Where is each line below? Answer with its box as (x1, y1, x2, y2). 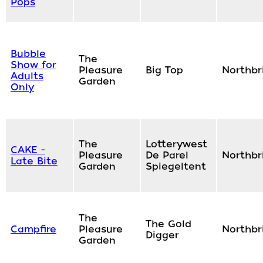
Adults (11, 70, 43, 82)
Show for (11, 59, 56, 71)
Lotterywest (146, 139, 207, 150)
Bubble (11, 48, 46, 60)
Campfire (11, 224, 56, 235)
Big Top (146, 65, 183, 76)
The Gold (146, 218, 191, 230)
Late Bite (11, 156, 58, 167)
